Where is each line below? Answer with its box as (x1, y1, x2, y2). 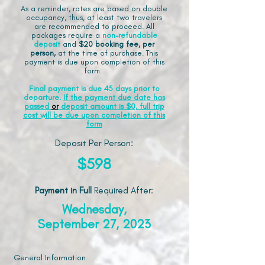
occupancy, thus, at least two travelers (26, 13, 162, 22)
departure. (23, 93, 63, 102)
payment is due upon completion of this (24, 57, 164, 66)
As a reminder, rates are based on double (21, 4, 167, 13)
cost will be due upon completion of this (23, 111, 165, 119)
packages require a (31, 31, 102, 40)
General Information (14, 253, 86, 263)
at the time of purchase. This (58, 49, 158, 57)
